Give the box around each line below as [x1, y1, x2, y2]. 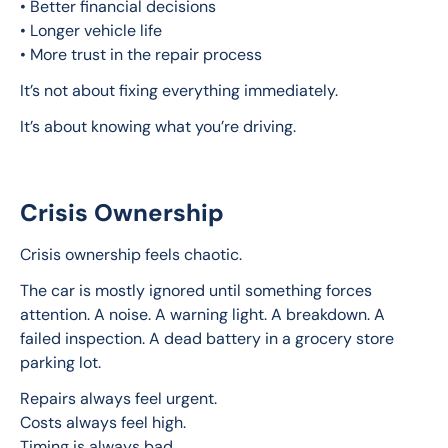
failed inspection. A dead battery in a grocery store [20, 328, 398, 350]
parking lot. [20, 352, 101, 374]
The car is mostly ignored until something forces [20, 280, 376, 302]
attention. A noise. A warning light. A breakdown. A [20, 304, 389, 326]
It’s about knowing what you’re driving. [20, 116, 296, 138]
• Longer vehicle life [20, 20, 162, 42]
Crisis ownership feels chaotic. [20, 244, 242, 266]
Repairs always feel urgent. [20, 388, 217, 410]
